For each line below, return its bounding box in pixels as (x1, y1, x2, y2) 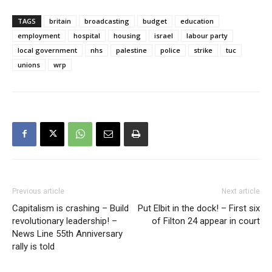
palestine (116, 45, 147, 55)
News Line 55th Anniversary (12, 228, 123, 239)
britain (49, 16, 71, 25)
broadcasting (84, 16, 129, 25)
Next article (222, 186, 260, 195)
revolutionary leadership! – (12, 215, 117, 226)
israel (154, 30, 173, 40)
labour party (186, 30, 228, 40)
